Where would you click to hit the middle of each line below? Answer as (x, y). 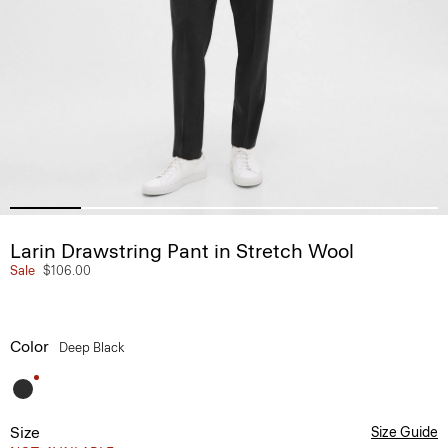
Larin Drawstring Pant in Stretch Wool (182, 251)
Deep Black (93, 347)
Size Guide (404, 432)
